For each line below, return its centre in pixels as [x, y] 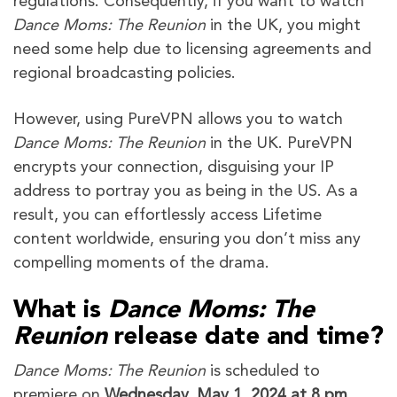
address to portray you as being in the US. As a [186, 192]
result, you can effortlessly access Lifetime [167, 216]
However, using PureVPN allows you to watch [178, 120]
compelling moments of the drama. [141, 264]
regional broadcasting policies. [125, 74]
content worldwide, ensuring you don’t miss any [187, 240]
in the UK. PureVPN [279, 144]
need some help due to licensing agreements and [192, 50]
